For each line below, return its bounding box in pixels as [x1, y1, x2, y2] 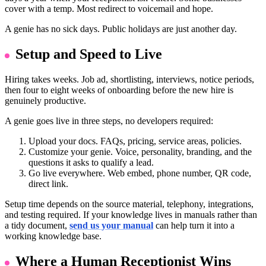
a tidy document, [5, 220, 69, 231]
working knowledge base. [5, 231, 102, 242]
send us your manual [69, 220, 153, 231]
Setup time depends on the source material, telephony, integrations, [5, 199, 254, 210]
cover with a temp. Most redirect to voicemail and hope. [5, 4, 213, 14]
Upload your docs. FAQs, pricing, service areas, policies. [28, 136, 242, 147]
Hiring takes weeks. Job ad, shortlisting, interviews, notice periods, [5, 74, 254, 85]
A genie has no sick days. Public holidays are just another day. [5, 24, 237, 34]
